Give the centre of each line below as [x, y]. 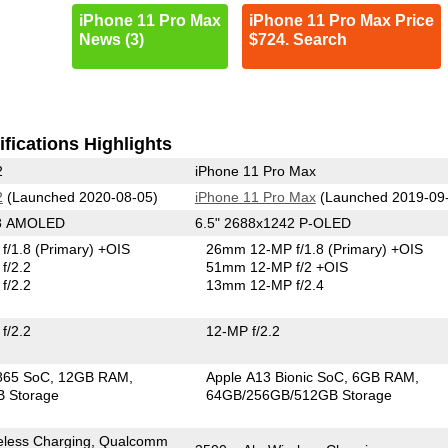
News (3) [111, 39]
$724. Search [297, 39]
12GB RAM [94, 376]
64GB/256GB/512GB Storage [299, 394]
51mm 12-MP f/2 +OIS [277, 266]
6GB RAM [384, 376]
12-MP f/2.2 [243, 330]
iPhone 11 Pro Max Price [341, 20]
